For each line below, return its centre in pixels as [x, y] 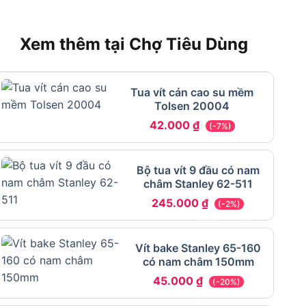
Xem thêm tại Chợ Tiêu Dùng [134, 44]
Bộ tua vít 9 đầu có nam [198, 170]
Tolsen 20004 [192, 106]
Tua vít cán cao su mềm [192, 93]
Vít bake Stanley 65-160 [198, 248]
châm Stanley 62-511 [198, 184]
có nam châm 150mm [198, 262]
